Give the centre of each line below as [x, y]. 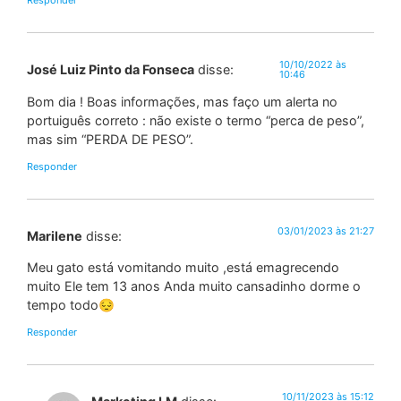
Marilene [55, 235]
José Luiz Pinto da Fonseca [111, 70]
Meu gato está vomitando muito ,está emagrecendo [183, 268]
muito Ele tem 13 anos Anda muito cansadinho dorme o [194, 286]
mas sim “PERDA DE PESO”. [110, 140]
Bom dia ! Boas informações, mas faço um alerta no [182, 102]
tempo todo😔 [71, 305]
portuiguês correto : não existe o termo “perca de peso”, [196, 121]
